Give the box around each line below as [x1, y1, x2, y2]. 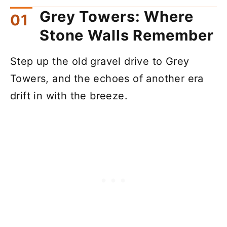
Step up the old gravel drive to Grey [10, 55, 190, 67]
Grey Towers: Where [40, 7, 194, 25]
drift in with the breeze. [10, 89, 128, 102]
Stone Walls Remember [40, 26, 214, 44]
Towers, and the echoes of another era [10, 72, 204, 85]
